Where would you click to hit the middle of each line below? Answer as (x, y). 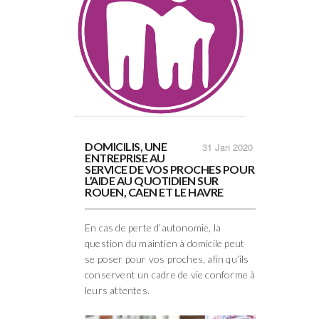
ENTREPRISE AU (125, 158)
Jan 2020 (234, 147)
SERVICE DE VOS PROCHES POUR (170, 169)
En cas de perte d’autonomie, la (153, 228)
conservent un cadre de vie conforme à (170, 275)
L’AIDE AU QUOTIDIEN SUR (152, 181)
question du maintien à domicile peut (165, 244)
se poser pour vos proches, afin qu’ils (167, 259)
